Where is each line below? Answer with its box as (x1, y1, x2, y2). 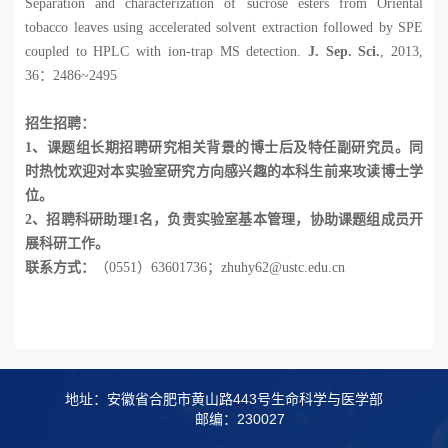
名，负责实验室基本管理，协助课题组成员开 (138, 212, 424, 228)
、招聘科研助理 (32, 212, 132, 228)
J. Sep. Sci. (307, 44, 381, 60)
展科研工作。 (25, 236, 109, 252)
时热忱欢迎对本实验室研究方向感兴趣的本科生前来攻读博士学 (25, 164, 423, 180)
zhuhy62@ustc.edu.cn (221, 260, 345, 276)
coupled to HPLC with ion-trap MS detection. (25, 44, 308, 60)
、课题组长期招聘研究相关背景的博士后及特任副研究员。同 (32, 140, 423, 156)
